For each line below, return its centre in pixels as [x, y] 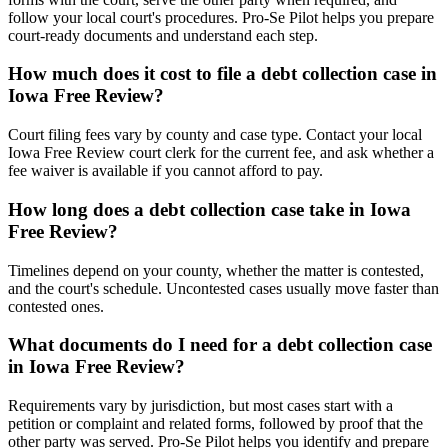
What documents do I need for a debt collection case [220, 345]
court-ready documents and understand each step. [163, 35]
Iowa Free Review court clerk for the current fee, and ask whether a [221, 153]
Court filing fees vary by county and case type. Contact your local [215, 135]
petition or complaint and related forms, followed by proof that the [215, 423]
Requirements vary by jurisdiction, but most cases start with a [200, 405]
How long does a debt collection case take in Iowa [209, 209]
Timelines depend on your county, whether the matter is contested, [216, 270]
